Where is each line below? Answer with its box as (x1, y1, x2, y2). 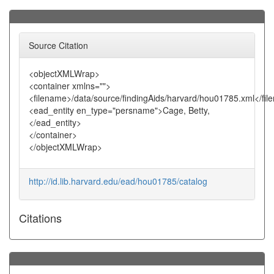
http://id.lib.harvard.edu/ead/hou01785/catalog (29, 175, 207, 187)
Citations (19, 210, 62, 226)
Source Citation (29, 39, 88, 51)
